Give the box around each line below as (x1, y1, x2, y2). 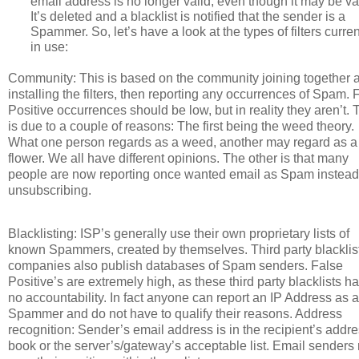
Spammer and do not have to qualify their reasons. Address (8, 306, 342, 321)
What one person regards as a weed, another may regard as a (8, 135, 357, 149)
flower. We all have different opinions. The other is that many (8, 151, 349, 165)
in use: (30, 39, 68, 54)
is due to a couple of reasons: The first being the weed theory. (8, 119, 354, 133)
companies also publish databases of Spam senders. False (8, 258, 343, 272)
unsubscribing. (8, 183, 91, 197)
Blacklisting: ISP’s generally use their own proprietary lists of (8, 226, 349, 240)
